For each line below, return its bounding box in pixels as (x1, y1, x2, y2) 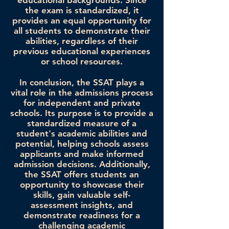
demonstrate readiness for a (24, 210, 140, 221)
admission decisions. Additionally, (13, 159, 150, 170)
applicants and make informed (20, 149, 144, 159)
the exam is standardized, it (25, 5, 139, 16)
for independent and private (23, 98, 141, 108)
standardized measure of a (27, 118, 136, 129)
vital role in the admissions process (10, 87, 153, 98)
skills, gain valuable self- (33, 190, 130, 200)
